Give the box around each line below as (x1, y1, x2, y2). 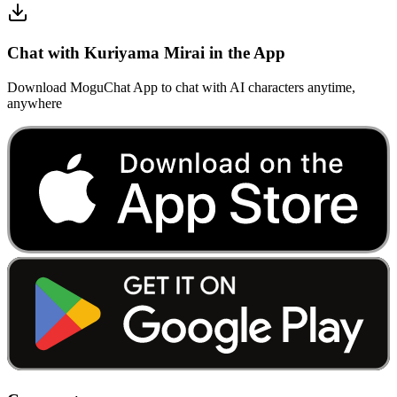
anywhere (7, 95, 62, 111)
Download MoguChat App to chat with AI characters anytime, (7, 79, 355, 95)
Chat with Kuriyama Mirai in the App (7, 43, 285, 62)
